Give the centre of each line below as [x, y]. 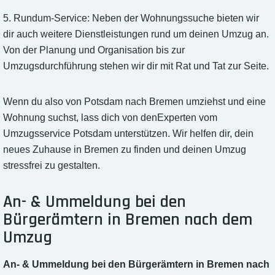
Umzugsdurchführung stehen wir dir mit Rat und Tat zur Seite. [136, 66]
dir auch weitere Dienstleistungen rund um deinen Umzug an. [136, 34]
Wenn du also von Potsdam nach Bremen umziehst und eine [134, 102]
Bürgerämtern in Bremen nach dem [128, 220]
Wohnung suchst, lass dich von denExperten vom [110, 118]
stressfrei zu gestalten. [52, 166]
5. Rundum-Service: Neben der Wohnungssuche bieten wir [131, 18]
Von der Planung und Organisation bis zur [94, 50]
